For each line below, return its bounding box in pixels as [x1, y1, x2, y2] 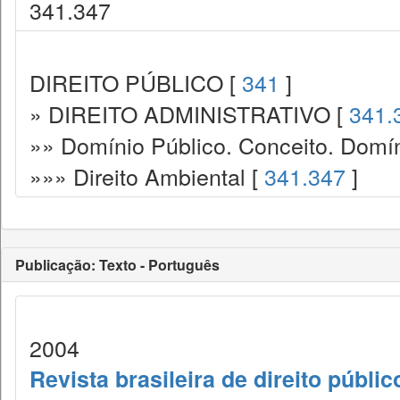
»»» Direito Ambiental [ [29, 160, 264, 192]
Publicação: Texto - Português [15, 254, 220, 275]
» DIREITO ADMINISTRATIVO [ [29, 97, 349, 129]
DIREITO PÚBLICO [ [29, 66, 242, 98]
